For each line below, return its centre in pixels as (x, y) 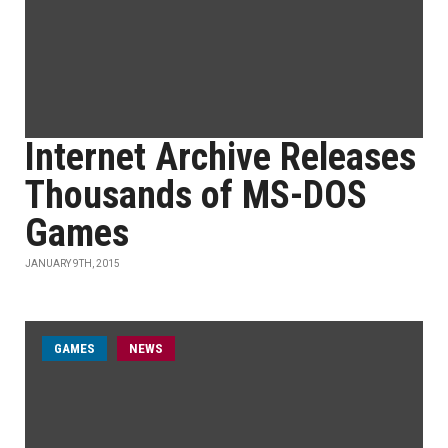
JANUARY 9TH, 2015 (72, 263)
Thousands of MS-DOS (196, 195)
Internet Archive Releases (220, 157)
